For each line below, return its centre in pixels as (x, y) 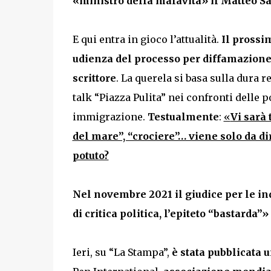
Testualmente (183, 117)
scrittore (94, 78)
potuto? (90, 155)
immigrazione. (110, 117)
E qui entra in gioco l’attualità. (145, 39)
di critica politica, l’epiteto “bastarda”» (170, 214)
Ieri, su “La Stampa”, (121, 252)
